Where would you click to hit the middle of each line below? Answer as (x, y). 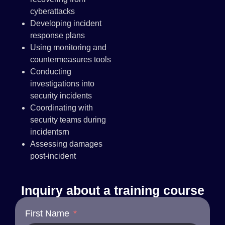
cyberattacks (52, 11)
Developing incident (66, 23)
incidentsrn (50, 132)
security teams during (68, 120)
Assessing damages (66, 144)
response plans (58, 35)
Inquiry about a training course (113, 191)
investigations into (62, 83)
